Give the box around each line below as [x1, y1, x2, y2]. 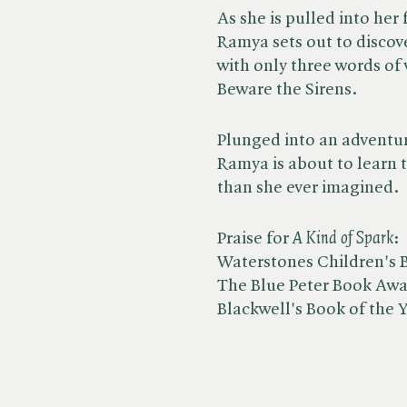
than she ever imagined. [217, 179, 399, 197]
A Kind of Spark [293, 230, 393, 248]
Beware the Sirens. [217, 81, 357, 99]
